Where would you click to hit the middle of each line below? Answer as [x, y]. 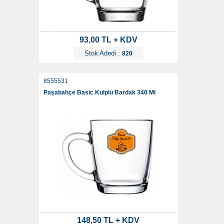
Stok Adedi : [103, 53]
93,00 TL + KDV [108, 40]
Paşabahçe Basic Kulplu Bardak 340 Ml [99, 93]
